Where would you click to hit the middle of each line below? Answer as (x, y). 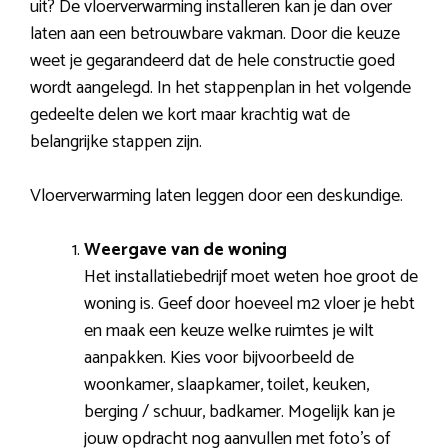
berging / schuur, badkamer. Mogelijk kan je (239, 412)
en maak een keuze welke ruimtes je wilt (229, 331)
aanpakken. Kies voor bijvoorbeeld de (219, 358)
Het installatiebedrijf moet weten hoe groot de (251, 277)
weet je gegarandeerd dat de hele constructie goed (212, 61)
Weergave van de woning (185, 250)
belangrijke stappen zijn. (116, 142)
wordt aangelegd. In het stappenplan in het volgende (220, 88)
